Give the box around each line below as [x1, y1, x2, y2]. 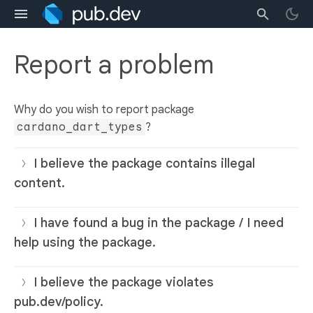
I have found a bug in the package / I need [34, 215, 284, 231]
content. [14, 175, 65, 191]
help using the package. [14, 235, 156, 251]
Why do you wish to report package [14, 103, 194, 117]
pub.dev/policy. [14, 294, 103, 310]
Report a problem [14, 49, 214, 81]
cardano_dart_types [17, 120, 143, 135]
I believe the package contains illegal [34, 156, 255, 172]
